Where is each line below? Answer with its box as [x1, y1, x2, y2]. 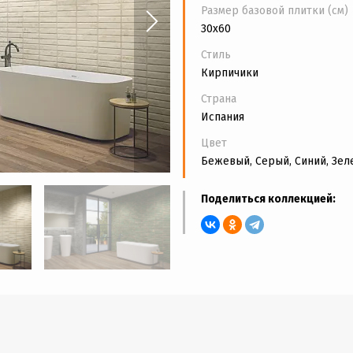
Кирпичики [201, 65, 258, 80]
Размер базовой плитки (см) [201, 3, 348, 17]
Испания [201, 110, 244, 124]
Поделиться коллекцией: [201, 191, 336, 206]
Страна [201, 91, 236, 106]
